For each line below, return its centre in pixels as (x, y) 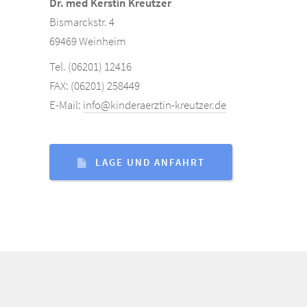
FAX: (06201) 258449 (95, 86)
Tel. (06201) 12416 (90, 67)
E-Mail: (66, 105)
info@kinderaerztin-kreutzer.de (155, 105)
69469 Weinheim (88, 41)
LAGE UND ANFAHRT (150, 162)
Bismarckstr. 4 (82, 22)
